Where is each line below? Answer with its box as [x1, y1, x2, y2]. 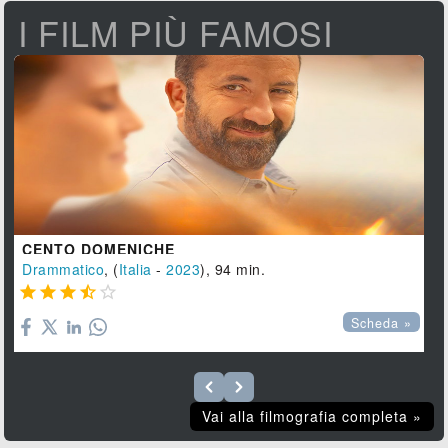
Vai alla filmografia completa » [201, 406, 422, 427]
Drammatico [22, 259, 105, 280]
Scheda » [351, 314, 413, 333]
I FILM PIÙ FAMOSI [18, 8, 334, 58]
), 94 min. [200, 259, 266, 280]
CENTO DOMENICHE [22, 239, 176, 260]
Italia [118, 259, 152, 280]
